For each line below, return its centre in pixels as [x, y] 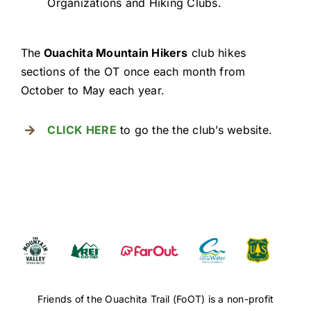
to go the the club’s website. [194, 130]
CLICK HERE [82, 130]
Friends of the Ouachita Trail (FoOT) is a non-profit [155, 299]
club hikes [217, 53]
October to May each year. [92, 91]
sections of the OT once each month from [133, 72]
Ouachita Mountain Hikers [114, 53]
